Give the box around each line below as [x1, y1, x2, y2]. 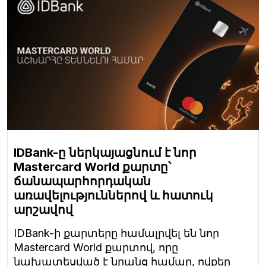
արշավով [14, 202, 73, 217]
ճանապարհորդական [14, 174, 151, 189]
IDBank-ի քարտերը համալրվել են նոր [14, 227, 219, 240]
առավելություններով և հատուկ [14, 188, 213, 203]
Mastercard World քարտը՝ [14, 160, 171, 175]
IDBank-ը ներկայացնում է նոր [14, 145, 197, 160]
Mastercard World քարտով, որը [14, 241, 178, 254]
